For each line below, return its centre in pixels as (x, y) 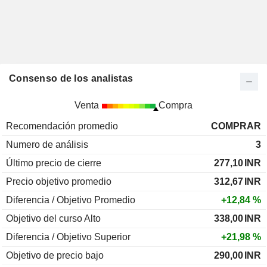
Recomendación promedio (62, 126)
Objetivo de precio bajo (55, 255)
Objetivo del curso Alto (53, 218)
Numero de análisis (47, 145)
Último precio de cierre (54, 163)
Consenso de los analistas (71, 78)
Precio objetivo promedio (59, 181)
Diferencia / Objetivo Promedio (71, 200)
